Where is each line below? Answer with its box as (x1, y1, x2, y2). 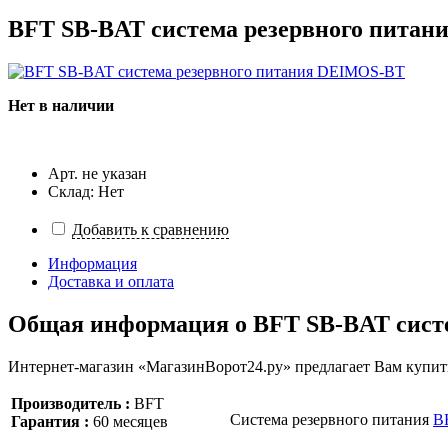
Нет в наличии (8, 97, 114, 115)
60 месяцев (89, 412, 168, 430)
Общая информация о (8, 311, 253, 338)
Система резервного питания (230, 410, 433, 428)
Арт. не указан (48, 165, 147, 183)
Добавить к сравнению (72, 221, 229, 239)
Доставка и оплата (48, 273, 174, 291)
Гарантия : (11, 412, 89, 430)
